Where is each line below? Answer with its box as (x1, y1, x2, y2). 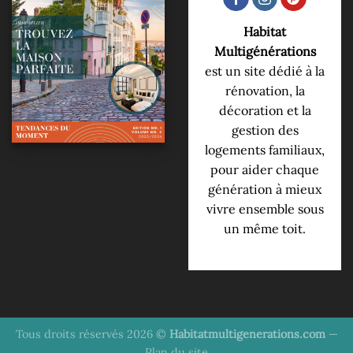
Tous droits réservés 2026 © (15, 327, 169, 342)
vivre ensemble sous (206, 200, 324, 217)
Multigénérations (214, 43, 316, 59)
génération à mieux (208, 180, 321, 197)
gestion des (231, 121, 299, 138)
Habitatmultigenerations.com (169, 327, 325, 342)
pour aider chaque (210, 161, 319, 177)
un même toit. (224, 220, 306, 236)
